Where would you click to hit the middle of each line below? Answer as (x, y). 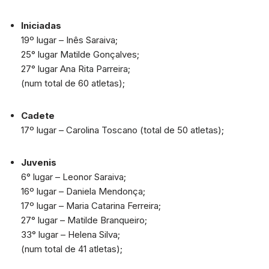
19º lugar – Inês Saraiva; (69, 40)
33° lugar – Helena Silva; (71, 234)
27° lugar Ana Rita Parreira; (76, 69)
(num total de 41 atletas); (72, 249)
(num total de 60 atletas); (73, 83)
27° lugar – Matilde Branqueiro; (84, 220)
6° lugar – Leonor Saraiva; (74, 177)
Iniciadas (41, 26)
